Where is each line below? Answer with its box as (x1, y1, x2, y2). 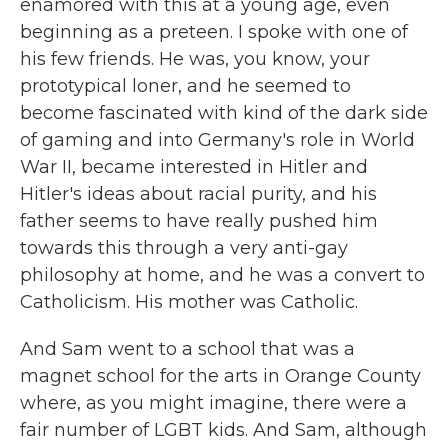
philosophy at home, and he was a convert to (20, 264, 425, 286)
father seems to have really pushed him (20, 210, 378, 232)
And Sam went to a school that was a (20, 338, 355, 360)
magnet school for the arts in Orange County (20, 365, 421, 387)
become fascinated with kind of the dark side (20, 102, 428, 124)
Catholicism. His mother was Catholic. (20, 291, 358, 313)
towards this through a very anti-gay (20, 237, 348, 259)
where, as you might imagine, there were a (20, 392, 407, 414)
